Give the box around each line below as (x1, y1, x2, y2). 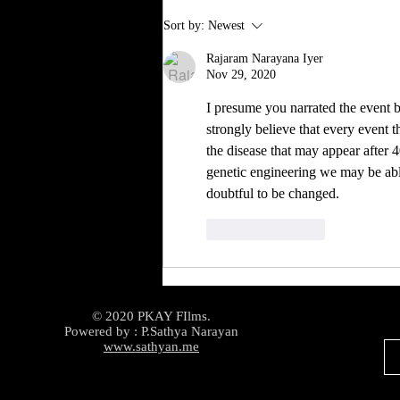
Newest (208, 18, 245, 32)
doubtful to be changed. (206, 185, 339, 201)
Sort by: (163, 18, 204, 32)
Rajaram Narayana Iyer (206, 51, 323, 65)
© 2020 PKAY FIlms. (92, 308, 211, 323)
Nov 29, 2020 (206, 67, 276, 81)
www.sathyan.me (104, 338, 199, 354)
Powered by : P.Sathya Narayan (64, 323, 238, 338)
